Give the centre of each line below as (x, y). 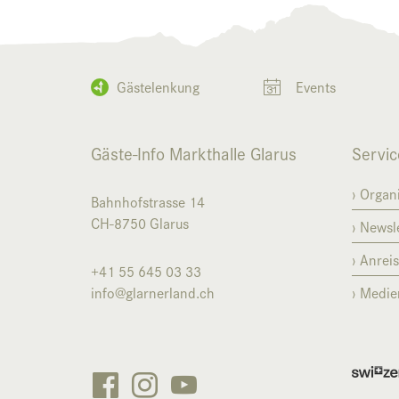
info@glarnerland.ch (153, 293)
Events (316, 87)
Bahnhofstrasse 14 (148, 202)
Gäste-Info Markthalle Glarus (194, 153)
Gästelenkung (158, 87)
